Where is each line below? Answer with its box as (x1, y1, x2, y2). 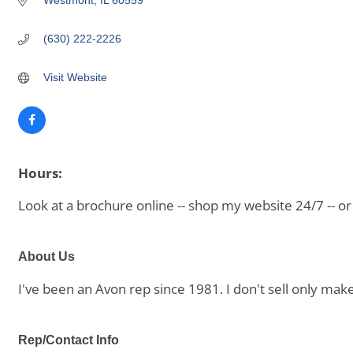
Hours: (18, 164, 62, 182)
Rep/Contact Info (18, 333, 119, 347)
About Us (18, 249, 75, 263)
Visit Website (43, 71, 107, 84)
